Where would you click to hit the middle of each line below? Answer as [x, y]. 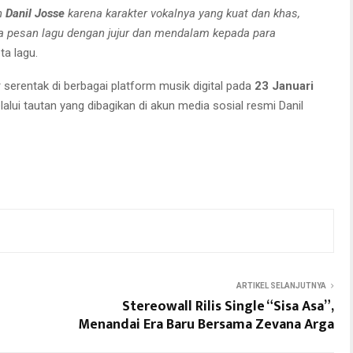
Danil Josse [35, 13]
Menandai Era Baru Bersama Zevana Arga [206, 324]
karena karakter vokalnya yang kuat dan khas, [182, 13]
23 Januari [284, 85]
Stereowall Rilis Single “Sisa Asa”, [228, 306]
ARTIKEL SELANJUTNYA [281, 285]
